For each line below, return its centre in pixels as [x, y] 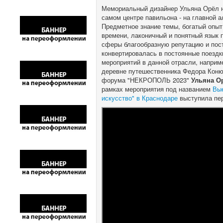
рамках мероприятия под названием [157, 89]
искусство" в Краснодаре [140, 98]
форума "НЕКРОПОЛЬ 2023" [147, 80]
